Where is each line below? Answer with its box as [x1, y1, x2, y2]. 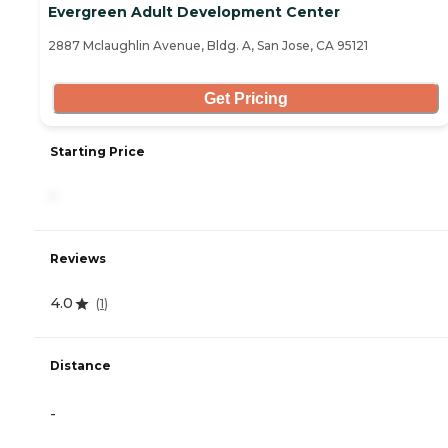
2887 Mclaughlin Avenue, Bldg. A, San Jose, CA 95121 [48, 38, 368, 54]
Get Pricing [203, 89, 288, 107]
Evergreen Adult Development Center [48, 3, 340, 22]
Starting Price [50, 144, 145, 160]
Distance [50, 358, 111, 374]
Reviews [50, 251, 106, 267]
